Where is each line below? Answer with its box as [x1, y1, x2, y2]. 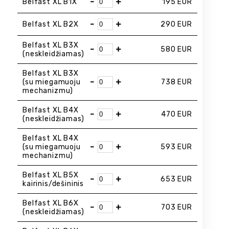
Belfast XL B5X [22, 170, 79, 179]
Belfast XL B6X [22, 198, 79, 208]
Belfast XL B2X [22, 19, 79, 29]
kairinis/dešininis [22, 179, 84, 188]
